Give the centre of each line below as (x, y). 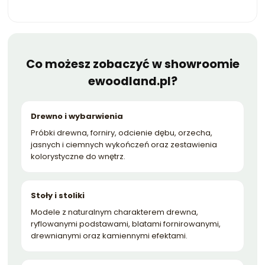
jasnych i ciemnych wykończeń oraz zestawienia (124, 144)
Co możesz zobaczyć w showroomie (132, 64)
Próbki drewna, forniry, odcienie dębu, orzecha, (122, 132)
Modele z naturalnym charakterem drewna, (114, 212)
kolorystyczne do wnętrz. (78, 156)
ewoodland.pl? (132, 81)
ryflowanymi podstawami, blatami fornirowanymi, (126, 224)
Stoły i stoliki (58, 195)
